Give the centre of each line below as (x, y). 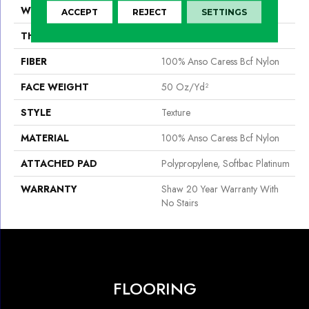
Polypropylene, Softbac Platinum (226, 164)
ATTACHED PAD (59, 164)
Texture (176, 113)
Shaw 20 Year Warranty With (220, 189)
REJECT (150, 12)
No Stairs (180, 203)
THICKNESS (49, 36)
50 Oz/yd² (185, 87)
